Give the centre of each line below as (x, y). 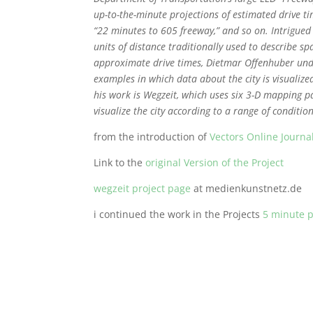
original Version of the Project (215, 162)
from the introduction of (151, 136)
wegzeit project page (143, 188)
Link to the (120, 162)
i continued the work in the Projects (179, 214)
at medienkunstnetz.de (247, 188)
